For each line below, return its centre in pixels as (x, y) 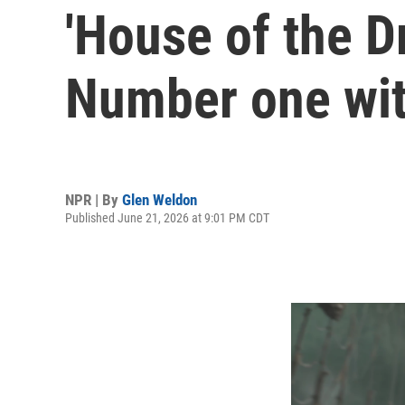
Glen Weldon (160, 199)
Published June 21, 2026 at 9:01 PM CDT (167, 217)
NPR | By (94, 199)
